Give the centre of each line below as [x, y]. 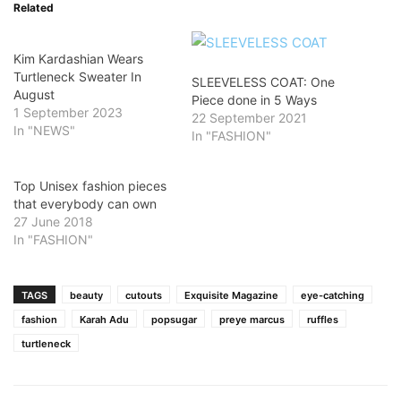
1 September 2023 [68, 112]
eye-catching [333, 295]
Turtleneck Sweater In [77, 77]
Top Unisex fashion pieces [90, 186]
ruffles [323, 320]
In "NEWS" [44, 130]
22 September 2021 [249, 118]
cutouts [144, 295]
